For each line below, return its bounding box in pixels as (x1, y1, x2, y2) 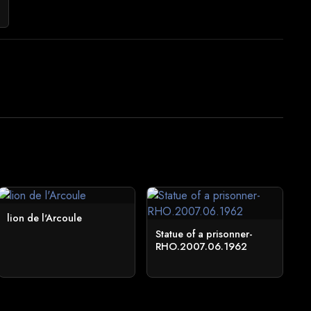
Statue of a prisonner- (155, 227, 252, 241)
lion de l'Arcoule (7, 211, 83, 225)
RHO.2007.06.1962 (155, 239, 247, 253)
